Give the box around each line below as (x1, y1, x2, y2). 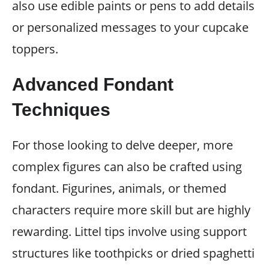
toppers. (12, 41, 58, 57)
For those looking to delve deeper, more (12, 137, 233, 153)
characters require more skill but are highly (12, 202, 250, 218)
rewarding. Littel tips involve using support (12, 223, 247, 240)
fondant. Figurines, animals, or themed (12, 180, 226, 196)
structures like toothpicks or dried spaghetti (12, 245, 255, 261)
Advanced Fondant (12, 74, 174, 94)
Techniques (12, 100, 110, 119)
